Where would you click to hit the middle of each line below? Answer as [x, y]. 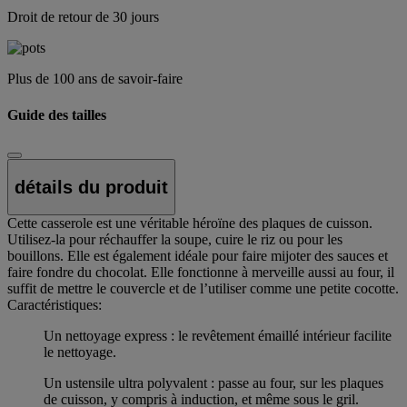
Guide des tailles [57, 114]
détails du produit [91, 187]
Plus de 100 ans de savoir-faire [95, 79]
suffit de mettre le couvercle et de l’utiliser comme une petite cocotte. [203, 289]
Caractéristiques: [55, 305]
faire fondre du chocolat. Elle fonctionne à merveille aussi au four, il [201, 273]
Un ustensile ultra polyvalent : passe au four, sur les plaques [213, 383]
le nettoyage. [80, 352]
